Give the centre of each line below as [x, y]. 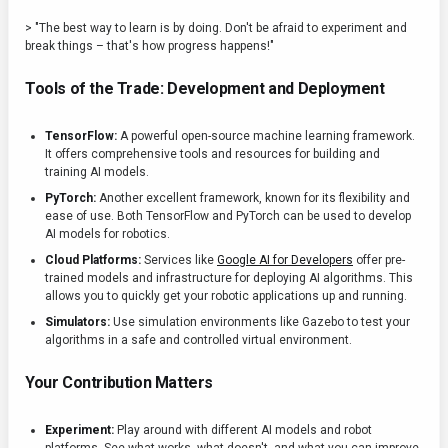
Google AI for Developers [285, 260]
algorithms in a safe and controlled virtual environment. [198, 340]
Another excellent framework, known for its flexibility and [253, 198]
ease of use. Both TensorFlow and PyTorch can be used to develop [228, 216]
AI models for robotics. [107, 234]
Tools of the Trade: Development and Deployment [205, 89]
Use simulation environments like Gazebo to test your [260, 322]
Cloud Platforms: [93, 260]
